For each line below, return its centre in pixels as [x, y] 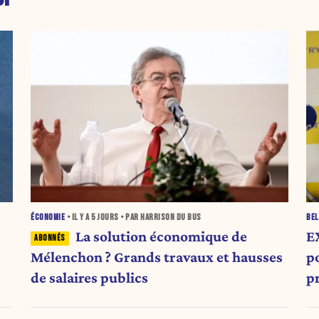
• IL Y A [78, 218]
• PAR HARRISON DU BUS [160, 218]
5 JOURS [105, 218]
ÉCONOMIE [48, 218]
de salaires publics [90, 278]
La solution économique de [161, 237]
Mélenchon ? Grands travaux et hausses [157, 257]
